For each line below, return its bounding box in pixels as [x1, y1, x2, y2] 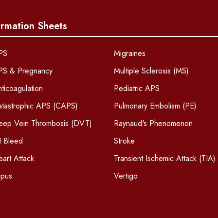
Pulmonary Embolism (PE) [113, 100, 197, 112]
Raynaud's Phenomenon [113, 118, 193, 129]
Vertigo [113, 170, 138, 182]
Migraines [113, 48, 145, 59]
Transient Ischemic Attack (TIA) [113, 153, 216, 164]
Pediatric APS [113, 83, 160, 94]
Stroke [113, 135, 135, 147]
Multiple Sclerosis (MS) [113, 65, 189, 77]
